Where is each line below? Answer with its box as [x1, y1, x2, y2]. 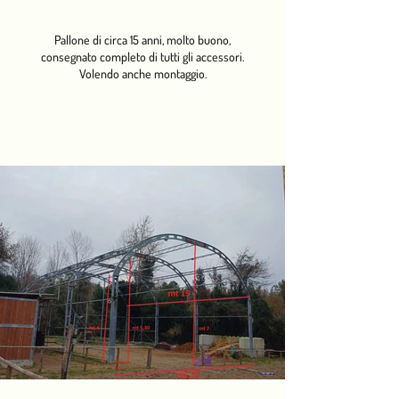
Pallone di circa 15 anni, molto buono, [54, 32, 231, 47]
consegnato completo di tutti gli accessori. [41, 49, 244, 64]
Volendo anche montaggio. [78, 66, 207, 81]
